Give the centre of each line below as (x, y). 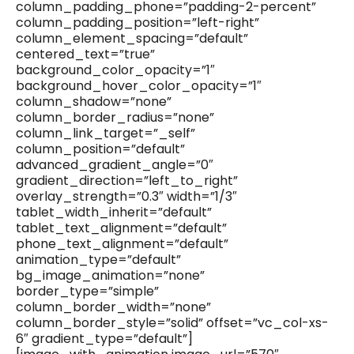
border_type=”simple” (87, 292)
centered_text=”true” (85, 55)
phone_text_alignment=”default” (122, 244)
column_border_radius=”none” (115, 118)
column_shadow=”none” (94, 102)
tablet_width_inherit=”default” (114, 213)
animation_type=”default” (98, 260)
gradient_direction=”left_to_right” (127, 181)
